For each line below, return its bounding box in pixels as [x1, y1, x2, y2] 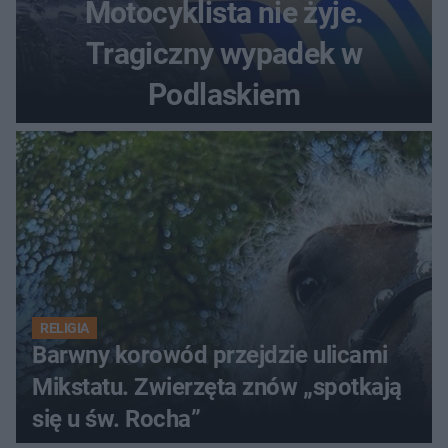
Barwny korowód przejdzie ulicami [32, 341, 388, 370]
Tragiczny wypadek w [85, 36, 363, 72]
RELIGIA [40, 320, 89, 337]
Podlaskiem [148, 77, 300, 113]
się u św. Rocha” [32, 405, 201, 434]
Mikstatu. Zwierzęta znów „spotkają [32, 373, 402, 402]
